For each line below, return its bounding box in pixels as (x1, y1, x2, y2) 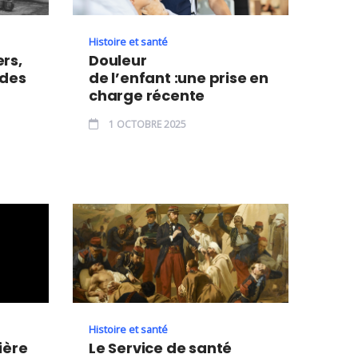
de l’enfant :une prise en (89, 68, 269, 89)
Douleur (89, 50, 147, 71)
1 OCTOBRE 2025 (106, 117, 186, 132)
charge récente (89, 86, 205, 106)
